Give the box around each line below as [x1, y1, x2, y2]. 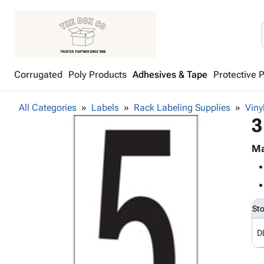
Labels [91, 102, 119, 113]
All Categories [19, 102, 77, 113]
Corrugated [14, 69, 62, 80]
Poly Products [68, 69, 127, 80]
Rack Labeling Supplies [134, 102, 230, 113]
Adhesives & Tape [133, 69, 207, 80]
